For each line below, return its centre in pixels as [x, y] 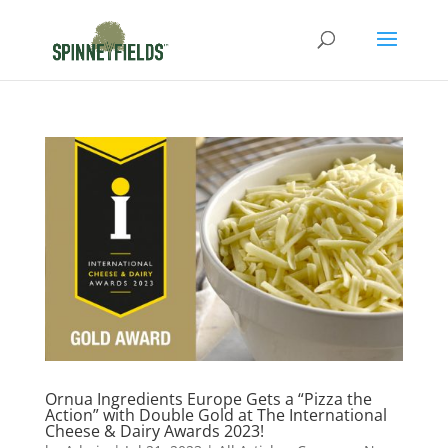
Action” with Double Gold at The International [215, 414]
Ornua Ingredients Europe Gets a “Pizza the [208, 398]
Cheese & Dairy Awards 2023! [154, 430]
